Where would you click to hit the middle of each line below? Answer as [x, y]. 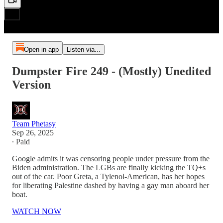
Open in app [41, 50]
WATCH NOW [37, 211]
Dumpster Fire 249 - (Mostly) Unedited [111, 71]
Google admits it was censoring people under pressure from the [111, 158]
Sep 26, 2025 [33, 132]
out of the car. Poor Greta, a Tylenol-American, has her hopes [108, 176]
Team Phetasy [34, 123]
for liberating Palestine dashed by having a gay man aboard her [111, 185]
